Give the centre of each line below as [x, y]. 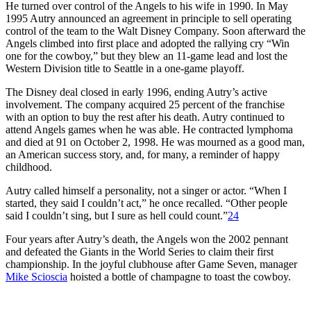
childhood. [29, 167]
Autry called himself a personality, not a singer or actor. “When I [146, 190]
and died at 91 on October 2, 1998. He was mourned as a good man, [155, 142]
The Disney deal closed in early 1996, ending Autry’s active [136, 92]
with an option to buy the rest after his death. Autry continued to [145, 117]
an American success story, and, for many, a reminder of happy [143, 154]
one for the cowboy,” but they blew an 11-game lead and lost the [146, 56]
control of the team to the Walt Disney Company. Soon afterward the [155, 31]
